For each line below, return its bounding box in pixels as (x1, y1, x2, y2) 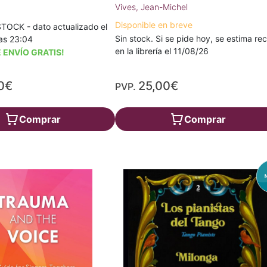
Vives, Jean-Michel (115, 2, 188, 12)
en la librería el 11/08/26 (115, 46, 209, 56)
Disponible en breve (115, 20, 193, 30)
